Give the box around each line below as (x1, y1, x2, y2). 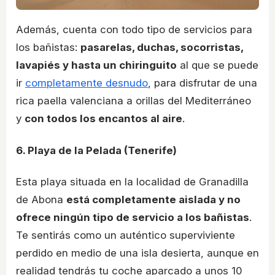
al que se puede (177, 58, 258, 71)
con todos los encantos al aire (25, 112, 182, 125)
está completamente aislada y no (66, 193, 241, 206)
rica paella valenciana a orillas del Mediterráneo (16, 94, 251, 107)
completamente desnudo (25, 76, 148, 89)
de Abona (16, 193, 66, 206)
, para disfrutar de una (148, 76, 257, 89)
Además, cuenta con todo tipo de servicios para (16, 23, 252, 36)
